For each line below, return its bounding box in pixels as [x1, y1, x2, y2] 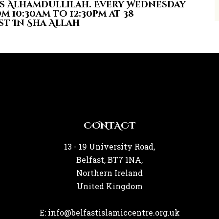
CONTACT [83, 119, 136, 132]
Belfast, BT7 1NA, [76, 154, 143, 165]
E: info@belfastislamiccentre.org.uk [39, 207, 180, 218]
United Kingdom [76, 180, 143, 191]
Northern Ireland [76, 167, 143, 178]
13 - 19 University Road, [64, 141, 155, 152]
